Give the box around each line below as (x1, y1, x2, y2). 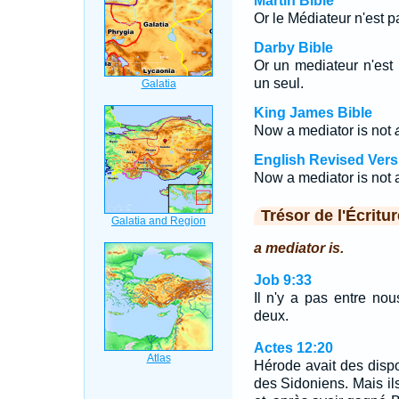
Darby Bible (253, 40, 333, 55)
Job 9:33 (253, 273, 312, 288)
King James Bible (253, 105, 372, 120)
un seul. (253, 76, 304, 91)
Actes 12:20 (253, 340, 333, 355)
